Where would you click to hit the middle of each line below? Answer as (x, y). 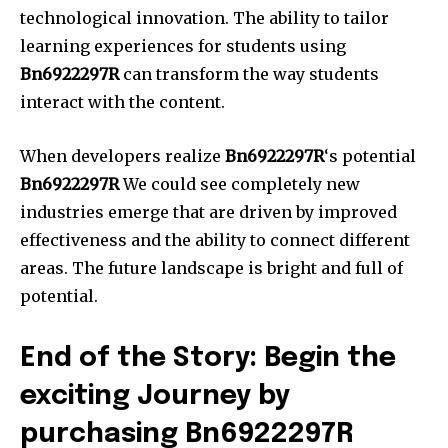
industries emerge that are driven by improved (208, 212)
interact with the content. (122, 102)
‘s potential (370, 156)
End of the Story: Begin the (208, 359)
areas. (44, 268)
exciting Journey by (155, 397)
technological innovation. (124, 18)
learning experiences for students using (183, 46)
